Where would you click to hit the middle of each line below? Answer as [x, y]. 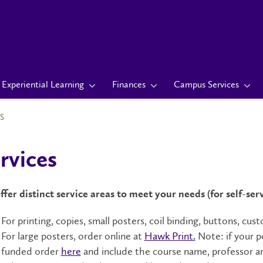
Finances [129, 84]
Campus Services [206, 84]
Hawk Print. [170, 236]
